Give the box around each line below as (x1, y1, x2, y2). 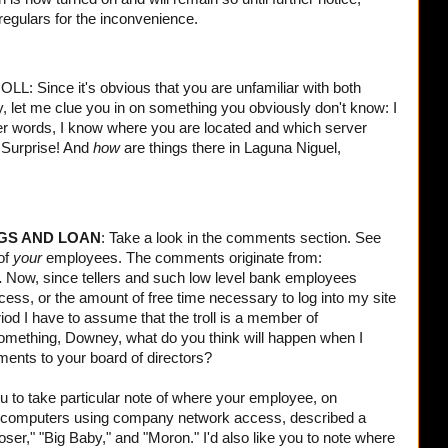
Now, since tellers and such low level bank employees (2, 269, 357, 286)
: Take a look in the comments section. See (101, 229, 381, 246)
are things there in (124, 140, 240, 157)
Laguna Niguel (240, 140, 337, 157)
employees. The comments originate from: (46, 249, 322, 266)
